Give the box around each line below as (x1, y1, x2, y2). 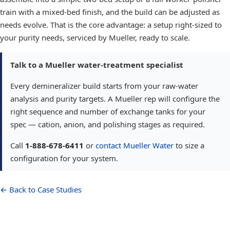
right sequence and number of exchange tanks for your (10, 106, 205, 117)
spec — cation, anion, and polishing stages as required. (10, 119, 205, 129)
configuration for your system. (10, 153, 118, 163)
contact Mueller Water (95, 140, 174, 150)
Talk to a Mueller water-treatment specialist (10, 60, 183, 70)
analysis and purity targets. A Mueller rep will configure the (10, 93, 220, 104)
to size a (176, 140, 204, 150)
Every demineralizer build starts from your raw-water (10, 81, 198, 91)
